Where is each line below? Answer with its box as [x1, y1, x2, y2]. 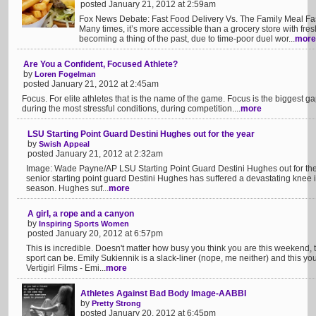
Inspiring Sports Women [39, 219, 129, 228]
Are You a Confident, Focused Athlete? [23, 59, 178, 69]
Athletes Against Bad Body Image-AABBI [80, 288, 246, 298]
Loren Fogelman [35, 70, 96, 78]
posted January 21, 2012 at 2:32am [28, 149, 163, 159]
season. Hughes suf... [26, 183, 109, 193]
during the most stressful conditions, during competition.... [22, 104, 241, 114]
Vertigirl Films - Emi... [26, 263, 106, 273]
